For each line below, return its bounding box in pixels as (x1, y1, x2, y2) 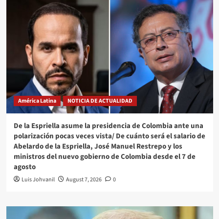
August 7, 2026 (66, 175, 102, 184)
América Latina (18, 96, 56, 105)
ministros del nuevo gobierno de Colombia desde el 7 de (13, 151, 196, 162)
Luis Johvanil (21, 175, 55, 184)
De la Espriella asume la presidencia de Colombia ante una (13, 120, 203, 131)
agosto (13, 161, 36, 172)
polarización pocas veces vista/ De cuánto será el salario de (13, 131, 205, 141)
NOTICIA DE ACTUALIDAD (67, 96, 132, 105)
